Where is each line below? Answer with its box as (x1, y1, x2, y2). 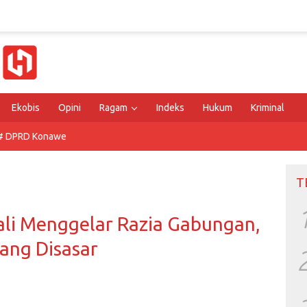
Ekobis (12, 102, 40, 113)
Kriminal (251, 102, 284, 113)
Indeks (156, 102, 184, 113)
